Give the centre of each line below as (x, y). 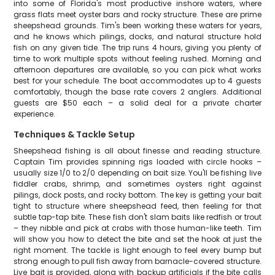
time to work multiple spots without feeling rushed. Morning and (137, 59)
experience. (35, 114)
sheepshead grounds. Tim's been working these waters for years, (137, 25)
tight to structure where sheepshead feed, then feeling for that (137, 206)
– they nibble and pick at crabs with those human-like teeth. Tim (137, 228)
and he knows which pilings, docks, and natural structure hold (137, 37)
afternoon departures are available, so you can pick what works (137, 70)
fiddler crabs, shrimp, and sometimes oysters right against (137, 184)
